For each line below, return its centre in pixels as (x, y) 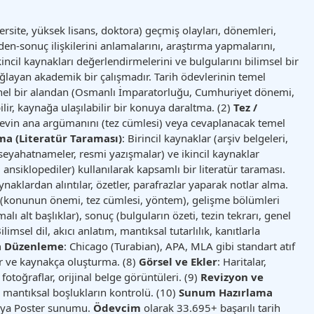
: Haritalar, (242, 261)
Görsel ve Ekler (178, 261)
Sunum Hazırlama (226, 292)
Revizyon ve (232, 277)
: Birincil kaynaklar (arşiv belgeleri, (205, 138)
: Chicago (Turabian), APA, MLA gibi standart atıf (180, 246)
